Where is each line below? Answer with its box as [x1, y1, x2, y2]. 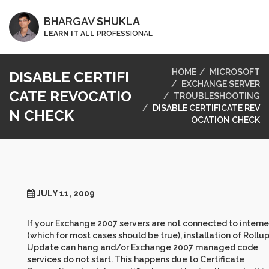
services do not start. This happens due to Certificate [27, 254, 244, 264]
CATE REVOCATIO [9, 87, 131, 105]
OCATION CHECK [191, 115, 260, 125]
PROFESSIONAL [95, 29, 153, 38]
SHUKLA [97, 15, 140, 28]
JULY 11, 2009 [37, 188, 95, 198]
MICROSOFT [210, 67, 260, 77]
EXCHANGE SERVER [181, 79, 260, 89]
